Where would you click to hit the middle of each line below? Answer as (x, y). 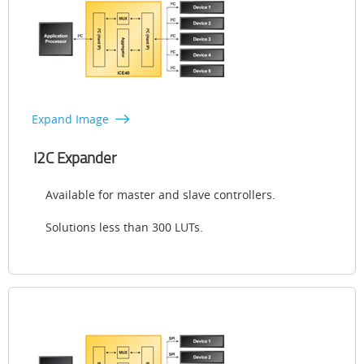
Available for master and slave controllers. (160, 195)
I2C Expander (75, 158)
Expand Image (70, 119)
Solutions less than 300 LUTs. (124, 227)
